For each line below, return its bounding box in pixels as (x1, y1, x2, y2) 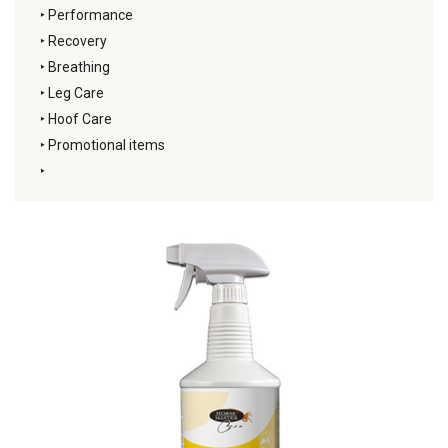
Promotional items (48, 137, 165, 153)
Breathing (48, 59, 110, 75)
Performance (48, 7, 133, 23)
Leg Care (48, 85, 104, 101)
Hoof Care (48, 111, 112, 127)
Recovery (48, 33, 107, 49)
